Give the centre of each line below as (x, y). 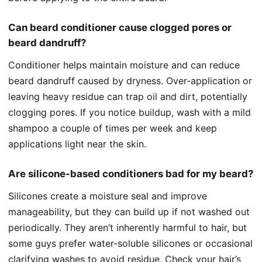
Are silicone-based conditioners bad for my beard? (131, 173)
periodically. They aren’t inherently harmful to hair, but (127, 227)
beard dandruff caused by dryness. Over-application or (130, 80)
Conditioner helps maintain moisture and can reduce (124, 65)
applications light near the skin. (77, 144)
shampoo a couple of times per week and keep (113, 128)
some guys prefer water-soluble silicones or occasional (130, 243)
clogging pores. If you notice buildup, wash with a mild (130, 112)
